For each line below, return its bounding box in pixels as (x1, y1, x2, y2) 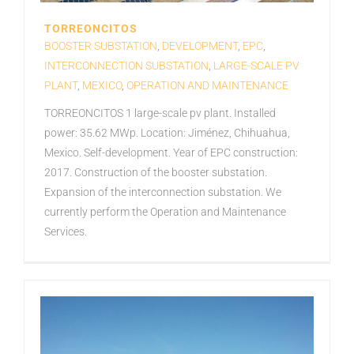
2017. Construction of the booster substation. (44, 165, 267, 179)
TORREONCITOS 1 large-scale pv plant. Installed (44, 106, 276, 120)
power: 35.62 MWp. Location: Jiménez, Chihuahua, (44, 126, 290, 140)
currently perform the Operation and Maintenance (44, 205, 286, 219)
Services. (44, 224, 87, 239)
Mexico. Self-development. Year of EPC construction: (44, 145, 298, 160)
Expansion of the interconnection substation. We (44, 185, 281, 199)
